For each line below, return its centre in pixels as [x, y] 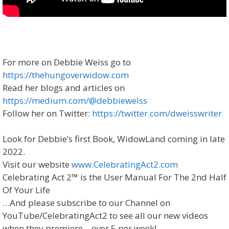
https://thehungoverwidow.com [66, 75]
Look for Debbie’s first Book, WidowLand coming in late [114, 139]
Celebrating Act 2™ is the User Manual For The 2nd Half [114, 177]
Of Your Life [26, 190]
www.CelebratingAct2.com [125, 165]
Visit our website [37, 165]
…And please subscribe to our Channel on [86, 203]
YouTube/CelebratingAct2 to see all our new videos [105, 216]
